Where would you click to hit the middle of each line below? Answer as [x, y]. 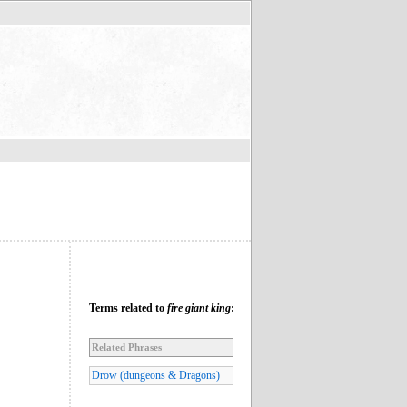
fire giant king [199, 308]
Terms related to [128, 308]
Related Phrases [127, 347]
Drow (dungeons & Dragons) [156, 375]
